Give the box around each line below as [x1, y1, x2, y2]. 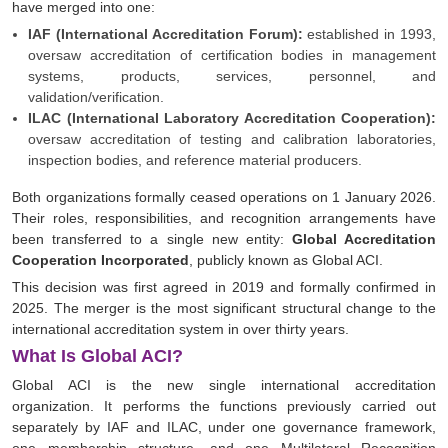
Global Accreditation [291, 231, 436, 248]
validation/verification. [28, 89, 164, 106]
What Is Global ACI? [12, 346, 183, 367]
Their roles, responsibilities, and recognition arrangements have [12, 210, 436, 227]
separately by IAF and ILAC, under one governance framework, [12, 419, 436, 436]
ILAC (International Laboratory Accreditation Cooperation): [28, 110, 436, 127]
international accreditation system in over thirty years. [12, 321, 349, 338]
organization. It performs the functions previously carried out [12, 398, 436, 415]
